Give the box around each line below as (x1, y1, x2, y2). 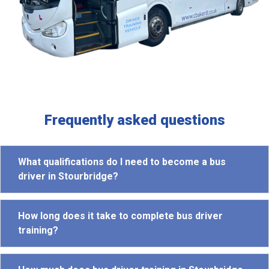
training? (18, 224, 58, 236)
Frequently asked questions (44, 111, 225, 128)
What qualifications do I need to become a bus (18, 156, 226, 168)
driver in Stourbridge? (18, 170, 118, 182)
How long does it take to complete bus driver (18, 210, 223, 222)
